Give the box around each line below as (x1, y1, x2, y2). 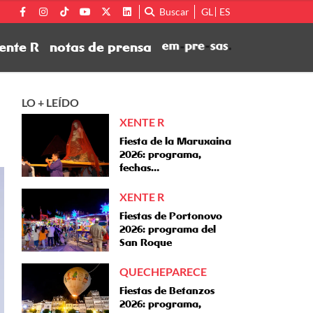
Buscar (159, 5, 189, 17)
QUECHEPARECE (119, 265, 207, 278)
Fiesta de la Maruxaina (119, 135, 231, 147)
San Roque (119, 236, 172, 249)
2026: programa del (119, 223, 216, 235)
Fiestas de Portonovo (119, 210, 222, 222)
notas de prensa (49, 39, 152, 55)
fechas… (119, 161, 159, 174)
